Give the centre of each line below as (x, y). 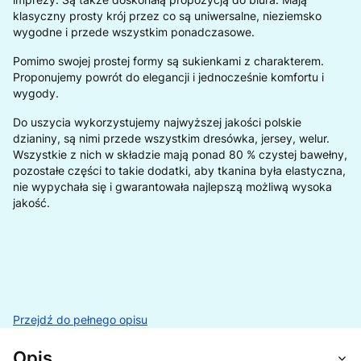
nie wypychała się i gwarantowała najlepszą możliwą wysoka (172, 186)
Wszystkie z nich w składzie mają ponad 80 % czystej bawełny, (180, 154)
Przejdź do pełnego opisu (80, 319)
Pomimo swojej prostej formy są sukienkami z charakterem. (168, 60)
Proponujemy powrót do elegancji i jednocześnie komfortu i (168, 77)
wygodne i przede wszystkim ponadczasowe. (134, 31)
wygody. (37, 93)
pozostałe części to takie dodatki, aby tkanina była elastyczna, (179, 170)
